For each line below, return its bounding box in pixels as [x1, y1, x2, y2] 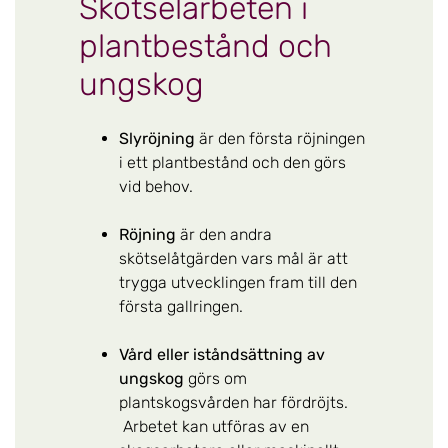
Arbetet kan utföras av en [119, 416, 309, 436]
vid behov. [119, 176, 193, 196]
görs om [184, 368, 247, 388]
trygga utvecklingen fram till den [119, 272, 357, 292]
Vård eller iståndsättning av [119, 344, 325, 364]
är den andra [176, 224, 272, 244]
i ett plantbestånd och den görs [119, 152, 346, 172]
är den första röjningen [195, 128, 365, 148]
